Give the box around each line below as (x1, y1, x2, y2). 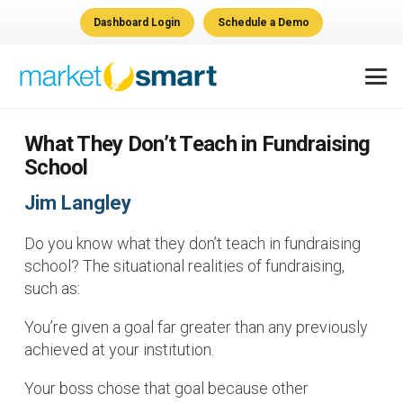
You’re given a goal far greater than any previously (24, 318, 368, 337)
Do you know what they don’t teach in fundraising (24, 234, 361, 254)
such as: (24, 279, 80, 299)
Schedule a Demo (217, 16, 309, 29)
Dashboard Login (94, 16, 181, 29)
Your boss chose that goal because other (24, 379, 309, 399)
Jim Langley (24, 192, 131, 215)
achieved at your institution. (24, 340, 214, 360)
